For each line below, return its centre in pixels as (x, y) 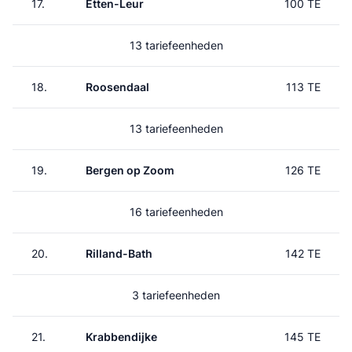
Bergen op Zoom (130, 170)
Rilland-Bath (119, 253)
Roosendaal (117, 87)
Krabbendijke (121, 337)
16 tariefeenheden (176, 212)
